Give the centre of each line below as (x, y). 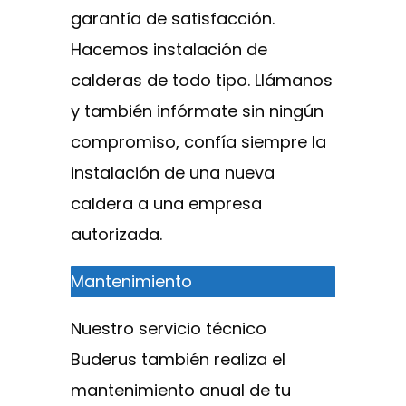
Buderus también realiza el (178, 359)
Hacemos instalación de (169, 49)
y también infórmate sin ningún (197, 111)
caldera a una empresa (166, 203)
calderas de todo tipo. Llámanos (202, 80)
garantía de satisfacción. (173, 18)
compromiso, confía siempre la (198, 141)
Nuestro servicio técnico (169, 328)
